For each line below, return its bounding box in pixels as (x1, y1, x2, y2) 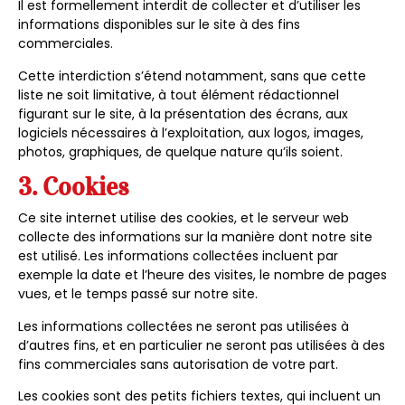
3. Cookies (18, 171, 128, 203)
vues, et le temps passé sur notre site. (18, 285, 258, 304)
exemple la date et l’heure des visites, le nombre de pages (18, 266, 387, 285)
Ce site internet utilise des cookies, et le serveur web (18, 209, 349, 228)
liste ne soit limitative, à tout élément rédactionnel (18, 85, 339, 104)
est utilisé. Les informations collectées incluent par (18, 247, 338, 266)
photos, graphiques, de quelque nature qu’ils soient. (18, 142, 343, 161)
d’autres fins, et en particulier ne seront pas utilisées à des (18, 335, 385, 354)
